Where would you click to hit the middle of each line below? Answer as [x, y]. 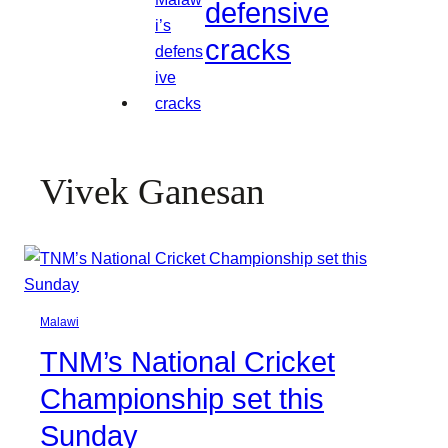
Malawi [59, 322]
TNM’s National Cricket [187, 362]
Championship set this [182, 399]
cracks [248, 49]
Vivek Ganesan [152, 192]
